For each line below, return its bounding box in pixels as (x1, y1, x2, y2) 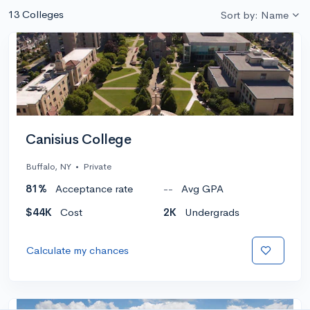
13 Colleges (8, 7, 64, 21)
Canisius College (26, 130, 131, 148)
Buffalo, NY (26, 160, 71, 172)
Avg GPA (181, 181, 224, 195)
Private (83, 160, 111, 172)
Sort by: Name (220, 8, 289, 21)
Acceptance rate (55, 181, 133, 195)
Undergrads (185, 205, 239, 219)
